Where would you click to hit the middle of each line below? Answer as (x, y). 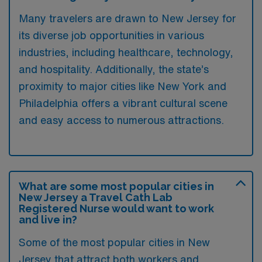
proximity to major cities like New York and (123, 86)
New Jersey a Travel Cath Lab (96, 197)
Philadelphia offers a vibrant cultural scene (123, 103)
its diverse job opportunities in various (111, 35)
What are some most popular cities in (116, 186)
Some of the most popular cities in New (114, 242)
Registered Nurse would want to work (116, 208)
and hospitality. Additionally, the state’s (114, 69)
